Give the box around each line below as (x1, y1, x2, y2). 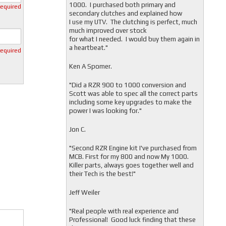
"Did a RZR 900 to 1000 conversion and (69, 81, 186, 89)
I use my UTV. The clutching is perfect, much (69, 18, 197, 26)
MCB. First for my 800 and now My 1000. (69, 153, 190, 160)
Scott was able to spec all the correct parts (69, 90, 198, 97)
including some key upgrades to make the (69, 98, 192, 106)
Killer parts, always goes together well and (69, 161, 194, 169)
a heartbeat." (69, 44, 108, 51)
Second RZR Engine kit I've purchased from (71, 144, 197, 152)
